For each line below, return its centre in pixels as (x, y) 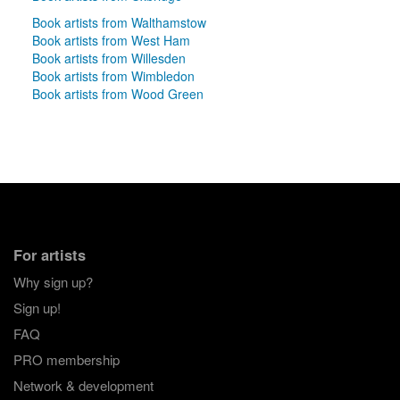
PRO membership (66, 360)
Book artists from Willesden (108, 58)
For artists (49, 255)
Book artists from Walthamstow (119, 22)
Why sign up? (53, 282)
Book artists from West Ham (111, 40)
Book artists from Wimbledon (113, 75)
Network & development (83, 386)
